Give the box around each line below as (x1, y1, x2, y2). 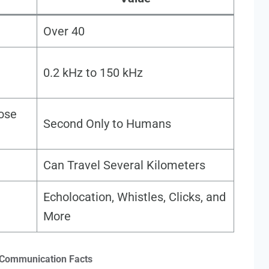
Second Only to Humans (43, 116, 171, 131)
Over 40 (43, 24, 85, 39)
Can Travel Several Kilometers (43, 158, 205, 173)
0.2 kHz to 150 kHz (43, 65, 143, 80)
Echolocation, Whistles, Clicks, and (43, 190, 226, 205)
